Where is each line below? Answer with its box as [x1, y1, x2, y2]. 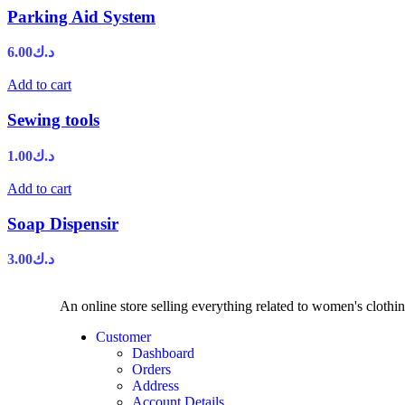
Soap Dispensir [7, 213, 118, 233]
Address [132, 378, 179, 394]
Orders [132, 362, 171, 378]
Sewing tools [7, 110, 99, 130]
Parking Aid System [7, 6, 155, 26]
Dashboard [132, 345, 194, 362]
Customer [96, 329, 151, 345]
